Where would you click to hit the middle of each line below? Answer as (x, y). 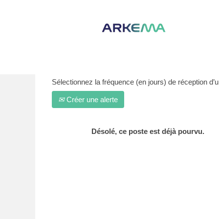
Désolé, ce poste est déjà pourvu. (148, 131)
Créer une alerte (91, 99)
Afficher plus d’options (115, 37)
